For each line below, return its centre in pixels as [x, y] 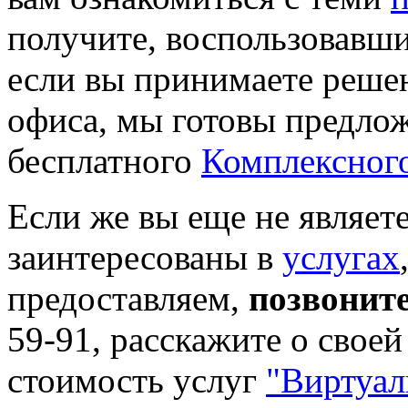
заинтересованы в [145, 258]
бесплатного [104, 161]
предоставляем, [128, 299]
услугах [341, 258]
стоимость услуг [137, 381]
